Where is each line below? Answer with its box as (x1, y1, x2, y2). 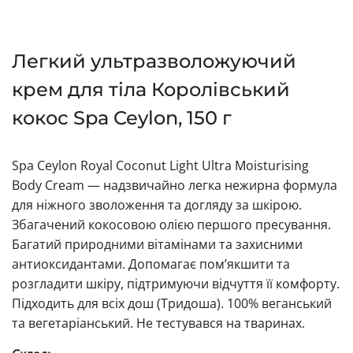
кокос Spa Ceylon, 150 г (12, 106, 232, 129)
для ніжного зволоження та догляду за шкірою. (12, 195, 302, 214)
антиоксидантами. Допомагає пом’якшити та (12, 255, 290, 273)
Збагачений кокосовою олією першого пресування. (12, 215, 331, 233)
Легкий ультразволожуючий (12, 49, 296, 72)
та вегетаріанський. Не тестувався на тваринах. (12, 314, 305, 332)
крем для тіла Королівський (12, 77, 290, 101)
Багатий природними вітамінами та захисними (12, 235, 303, 253)
